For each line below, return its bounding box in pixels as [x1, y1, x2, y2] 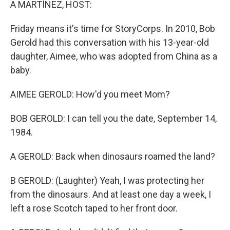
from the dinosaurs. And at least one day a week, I [10, 189, 211, 200]
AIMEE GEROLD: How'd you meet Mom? [10, 89, 170, 100]
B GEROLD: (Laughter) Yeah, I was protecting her [10, 175, 204, 186]
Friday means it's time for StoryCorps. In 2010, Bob [10, 23, 215, 34]
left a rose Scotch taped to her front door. [10, 203, 178, 214]
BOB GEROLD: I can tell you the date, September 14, [10, 113, 217, 124]
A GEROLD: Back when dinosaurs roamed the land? [10, 151, 215, 162]
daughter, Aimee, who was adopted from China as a [10, 51, 217, 62]
